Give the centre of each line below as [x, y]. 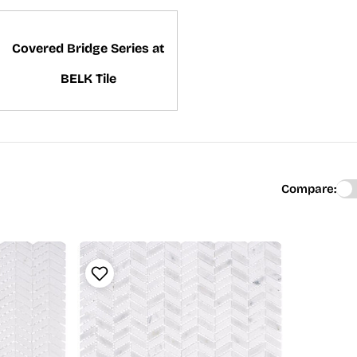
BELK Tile [88, 78]
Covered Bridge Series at [88, 48]
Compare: [309, 189]
